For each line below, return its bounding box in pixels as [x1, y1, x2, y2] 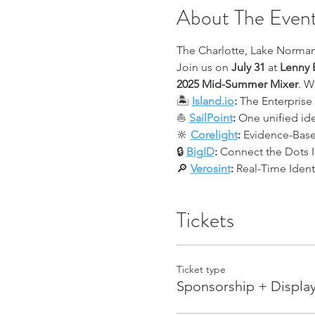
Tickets [176, 205, 234, 235]
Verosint [190, 162, 231, 175]
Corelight [190, 128, 238, 141]
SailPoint [188, 111, 233, 124]
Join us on [176, 60, 231, 74]
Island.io [191, 94, 234, 108]
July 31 [231, 60, 265, 74]
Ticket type [176, 263, 226, 276]
